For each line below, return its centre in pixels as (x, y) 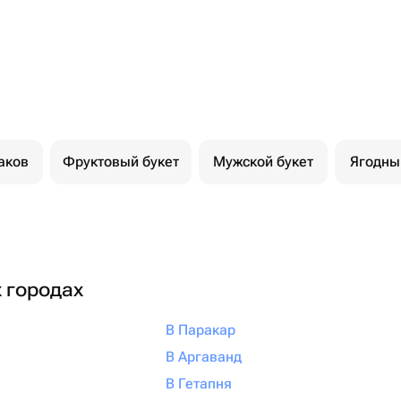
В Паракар (200, 330)
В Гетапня (198, 384)
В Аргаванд (203, 357)
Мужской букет (263, 162)
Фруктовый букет (121, 162)
